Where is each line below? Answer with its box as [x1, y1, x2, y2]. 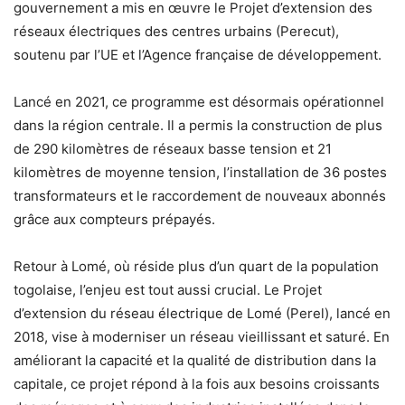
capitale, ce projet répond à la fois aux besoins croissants [14, 374, 380, 392]
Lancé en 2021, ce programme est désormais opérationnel [14, 92, 384, 110]
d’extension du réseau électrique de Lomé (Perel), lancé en [14, 304, 391, 322]
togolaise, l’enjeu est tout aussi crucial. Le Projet [14, 280, 322, 298]
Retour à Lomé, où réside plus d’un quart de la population [14, 257, 379, 275]
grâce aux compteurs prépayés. [14, 210, 215, 228]
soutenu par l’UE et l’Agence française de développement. [14, 45, 381, 63]
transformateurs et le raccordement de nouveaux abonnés [14, 186, 386, 204]
